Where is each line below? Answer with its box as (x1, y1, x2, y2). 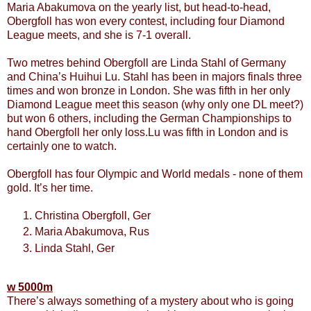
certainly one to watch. (7, 140, 117, 152)
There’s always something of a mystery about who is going (7, 295, 294, 308)
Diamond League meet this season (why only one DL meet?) (7, 98, 303, 110)
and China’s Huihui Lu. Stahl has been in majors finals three (7, 70, 302, 83)
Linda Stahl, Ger (35, 242, 115, 255)
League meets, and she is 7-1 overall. (7, 28, 191, 41)
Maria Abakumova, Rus (35, 226, 149, 238)
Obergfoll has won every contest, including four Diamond (7, 15, 285, 27)
